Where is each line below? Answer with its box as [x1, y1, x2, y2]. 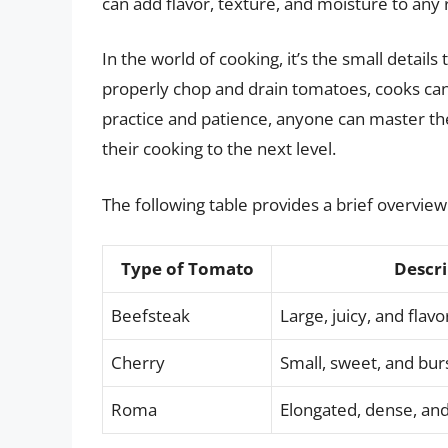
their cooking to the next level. [102, 137, 336, 161]
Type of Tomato [120, 257, 254, 281]
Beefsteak [111, 304, 190, 328]
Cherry [111, 351, 165, 375]
